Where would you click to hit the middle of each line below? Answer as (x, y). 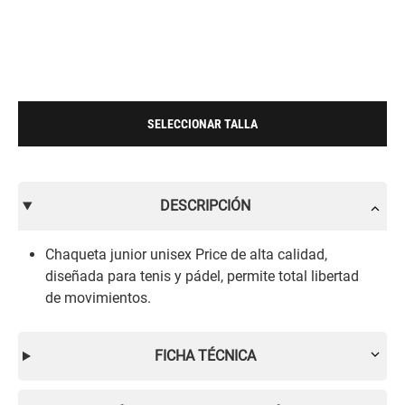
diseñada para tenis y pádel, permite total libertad (202, 276)
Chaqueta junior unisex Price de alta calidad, (186, 254)
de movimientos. (98, 298)
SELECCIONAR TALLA (202, 124)
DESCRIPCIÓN (205, 206)
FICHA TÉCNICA (205, 356)
